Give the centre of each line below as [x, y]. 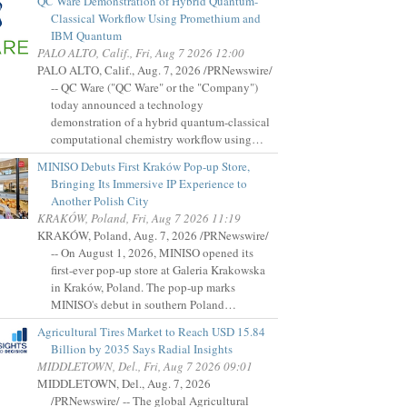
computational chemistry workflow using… [157, 139]
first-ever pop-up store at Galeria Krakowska [158, 270]
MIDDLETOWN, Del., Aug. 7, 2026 [124, 384]
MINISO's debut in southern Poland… [144, 305]
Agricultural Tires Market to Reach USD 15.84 [151, 332]
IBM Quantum [86, 36]
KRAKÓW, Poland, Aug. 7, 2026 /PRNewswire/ [153, 236]
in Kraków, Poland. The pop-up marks [143, 288]
